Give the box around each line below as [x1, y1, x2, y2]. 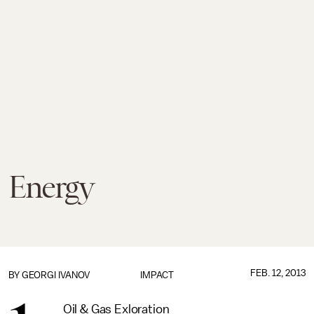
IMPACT [139, 270, 174, 280]
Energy [8, 170, 94, 205]
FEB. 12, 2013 [250, 268, 306, 278]
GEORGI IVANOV [22, 270, 90, 280]
